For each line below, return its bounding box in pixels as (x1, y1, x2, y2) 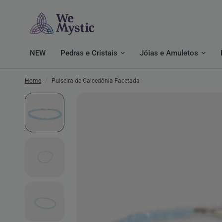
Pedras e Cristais (60, 49, 117, 57)
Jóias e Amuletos (140, 49, 198, 57)
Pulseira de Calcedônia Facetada (52, 77, 140, 84)
